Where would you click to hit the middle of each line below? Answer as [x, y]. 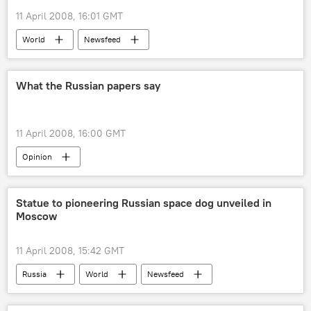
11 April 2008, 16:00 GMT [71, 133]
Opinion [37, 157]
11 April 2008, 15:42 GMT [70, 251]
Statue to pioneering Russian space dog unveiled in [144, 203]
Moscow [36, 216]
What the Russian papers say [88, 85]
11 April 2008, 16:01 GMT [69, 16]
